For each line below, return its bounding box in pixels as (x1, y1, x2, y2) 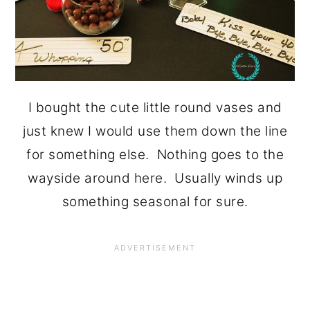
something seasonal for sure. (62, 194, 248, 210)
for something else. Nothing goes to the (26, 147, 284, 163)
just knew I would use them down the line (23, 123, 287, 140)
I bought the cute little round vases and (28, 100, 282, 116)
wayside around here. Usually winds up (28, 170, 282, 187)
